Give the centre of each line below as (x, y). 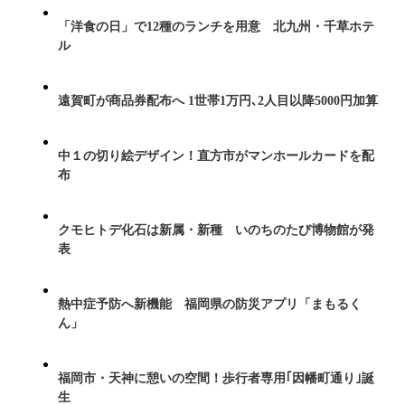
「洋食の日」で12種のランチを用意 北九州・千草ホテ (216, 27)
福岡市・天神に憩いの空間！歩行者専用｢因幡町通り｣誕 (216, 378)
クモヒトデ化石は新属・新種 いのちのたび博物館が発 (216, 230)
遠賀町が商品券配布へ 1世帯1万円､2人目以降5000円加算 (218, 101)
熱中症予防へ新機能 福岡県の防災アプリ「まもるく (210, 304)
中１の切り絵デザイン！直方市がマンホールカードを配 (216, 156)
